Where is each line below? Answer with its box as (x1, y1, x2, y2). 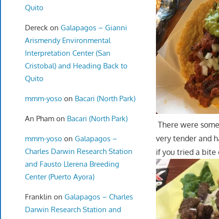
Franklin (24, 192, 52, 201)
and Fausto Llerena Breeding (24, 159, 119, 169)
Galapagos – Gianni (60, 22, 127, 32)
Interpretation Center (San (24, 48, 110, 58)
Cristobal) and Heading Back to (24, 61, 128, 70)
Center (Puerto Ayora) (24, 172, 94, 181)
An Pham (24, 113, 54, 123)
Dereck (24, 22, 48, 32)
